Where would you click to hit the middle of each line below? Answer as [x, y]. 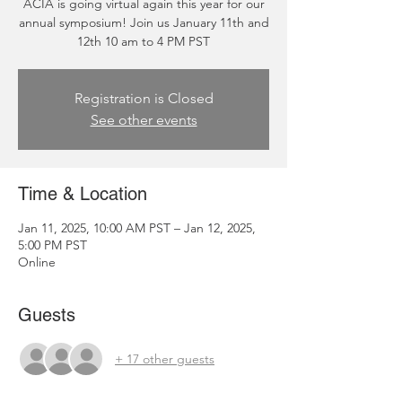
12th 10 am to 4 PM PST [144, 41]
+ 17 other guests [165, 358]
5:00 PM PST [52, 245]
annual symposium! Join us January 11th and [144, 22]
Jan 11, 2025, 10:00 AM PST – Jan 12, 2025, [137, 228]
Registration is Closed [144, 98]
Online [37, 262]
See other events [144, 120]
